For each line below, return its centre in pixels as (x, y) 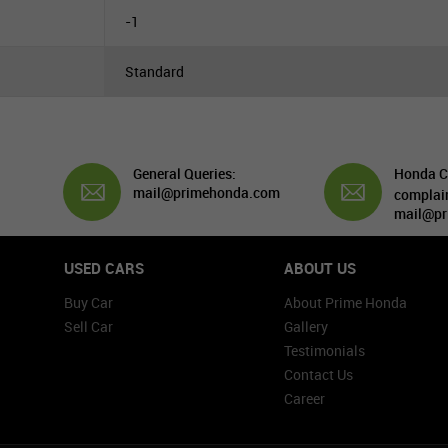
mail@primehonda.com (207, 192)
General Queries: (185, 173)
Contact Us (318, 374)
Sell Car (88, 326)
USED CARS (104, 268)
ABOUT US (320, 268)
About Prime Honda (345, 302)
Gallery (306, 326)
